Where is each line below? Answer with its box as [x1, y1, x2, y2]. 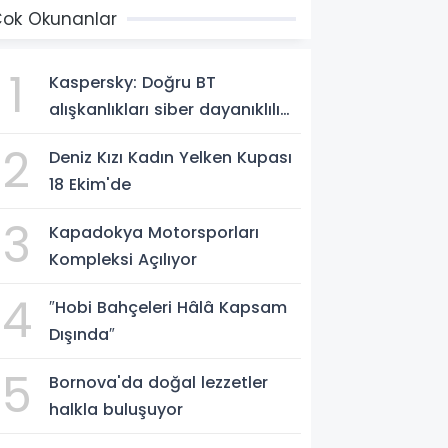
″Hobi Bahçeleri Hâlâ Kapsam [49, 296, 288, 319]
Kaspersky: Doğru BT [49, 71, 217, 94]
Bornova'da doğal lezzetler [49, 371, 269, 394]
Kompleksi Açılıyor [49, 248, 198, 271]
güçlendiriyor [49, 125, 156, 148]
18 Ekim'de [49, 173, 132, 196]
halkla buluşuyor [49, 398, 184, 421]
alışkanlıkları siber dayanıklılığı [49, 98, 296, 121]
